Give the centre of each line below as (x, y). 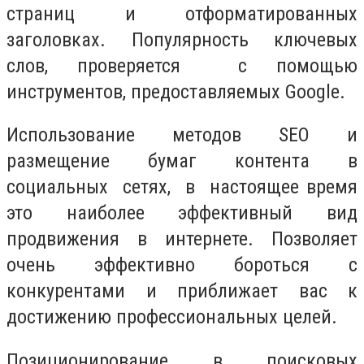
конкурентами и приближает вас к (182, 291)
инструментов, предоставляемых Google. (176, 91)
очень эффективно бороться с (182, 265)
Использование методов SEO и (182, 135)
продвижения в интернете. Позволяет (182, 239)
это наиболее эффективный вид (182, 213)
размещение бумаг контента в (182, 161)
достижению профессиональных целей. (172, 317)
